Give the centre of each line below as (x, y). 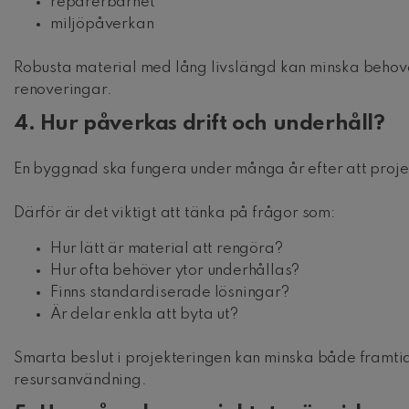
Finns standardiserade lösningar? (170, 293)
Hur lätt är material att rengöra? (167, 249)
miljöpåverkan (102, 24)
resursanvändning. (80, 381)
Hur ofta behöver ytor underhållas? (175, 271)
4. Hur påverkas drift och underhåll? (199, 124)
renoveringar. (63, 89)
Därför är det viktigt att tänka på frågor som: (174, 214)
